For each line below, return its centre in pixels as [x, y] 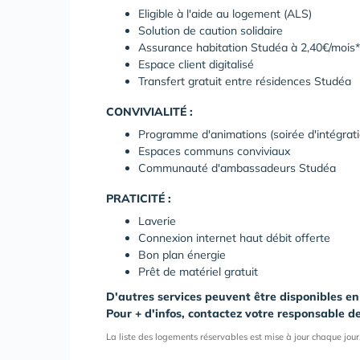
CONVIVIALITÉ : [149, 112]
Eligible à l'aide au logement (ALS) [225, 14]
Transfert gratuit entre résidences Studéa [245, 81]
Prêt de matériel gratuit [198, 272]
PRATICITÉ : [139, 198]
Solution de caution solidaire [211, 31]
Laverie [157, 221]
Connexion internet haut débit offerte [234, 238]
